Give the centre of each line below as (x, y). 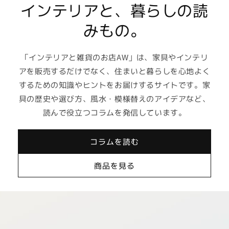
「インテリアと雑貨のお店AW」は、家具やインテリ (114, 57)
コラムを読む (114, 141)
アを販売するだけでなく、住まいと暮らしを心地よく (114, 71)
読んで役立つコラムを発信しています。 (114, 112)
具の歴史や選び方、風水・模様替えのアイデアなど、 (114, 99)
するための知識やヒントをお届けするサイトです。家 (114, 85)
